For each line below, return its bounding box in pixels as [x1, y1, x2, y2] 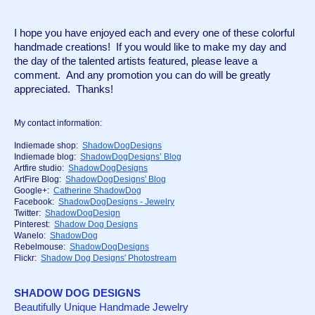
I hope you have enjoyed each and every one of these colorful [14, 27, 295, 39]
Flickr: [14, 253, 41, 264]
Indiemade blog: [14, 152, 80, 162]
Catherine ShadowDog [53, 186, 141, 196]
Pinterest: [14, 219, 54, 230]
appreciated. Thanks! [14, 84, 113, 96]
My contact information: [14, 118, 102, 129]
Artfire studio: [14, 163, 68, 174]
